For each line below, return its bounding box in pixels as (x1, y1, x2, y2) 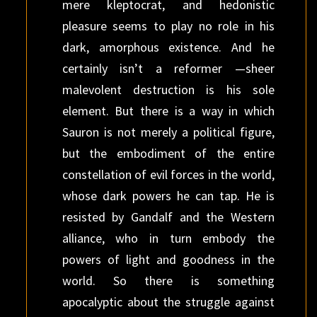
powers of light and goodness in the (62, 251, 275, 267)
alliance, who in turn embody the (62, 230, 275, 246)
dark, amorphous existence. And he (62, 39, 275, 55)
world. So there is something (62, 272, 275, 289)
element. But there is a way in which (62, 103, 275, 119)
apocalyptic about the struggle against (62, 294, 275, 310)
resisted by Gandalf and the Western (62, 209, 275, 225)
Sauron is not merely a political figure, (62, 124, 275, 140)
